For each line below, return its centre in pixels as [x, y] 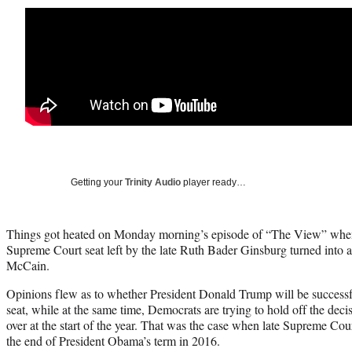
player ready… [213, 182]
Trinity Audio [153, 182]
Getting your [98, 182]
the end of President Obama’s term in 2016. [113, 340]
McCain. [28, 265]
